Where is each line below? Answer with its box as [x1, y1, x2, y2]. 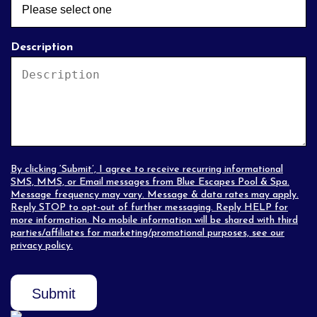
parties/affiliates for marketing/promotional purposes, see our [11, 228, 284, 239]
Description [11, 42, 73, 54]
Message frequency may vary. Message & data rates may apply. [11, 190, 299, 201]
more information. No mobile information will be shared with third [11, 215, 298, 226]
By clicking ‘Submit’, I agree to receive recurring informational [11, 164, 283, 175]
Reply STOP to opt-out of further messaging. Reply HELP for [11, 202, 288, 214]
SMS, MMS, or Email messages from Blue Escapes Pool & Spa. [11, 177, 289, 188]
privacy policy [11, 241, 71, 252]
